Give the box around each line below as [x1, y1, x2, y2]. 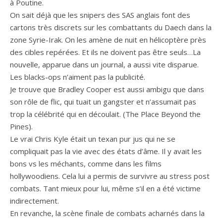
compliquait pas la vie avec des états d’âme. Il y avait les [10, 146, 202, 156]
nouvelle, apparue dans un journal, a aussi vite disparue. [10, 59, 199, 69]
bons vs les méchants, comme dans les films [10, 158, 162, 168]
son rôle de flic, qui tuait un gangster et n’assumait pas [10, 96, 196, 107]
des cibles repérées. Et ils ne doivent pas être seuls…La [10, 47, 201, 57]
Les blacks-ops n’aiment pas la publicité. [10, 71, 145, 82]
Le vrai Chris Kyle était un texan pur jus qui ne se [10, 133, 175, 144]
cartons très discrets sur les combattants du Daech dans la [10, 22, 212, 32]
